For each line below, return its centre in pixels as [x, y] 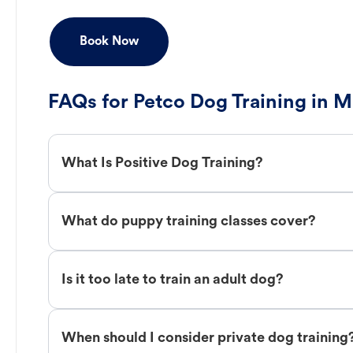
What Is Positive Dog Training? [162, 163]
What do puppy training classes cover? [189, 221]
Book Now [109, 42]
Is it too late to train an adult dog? [173, 280]
